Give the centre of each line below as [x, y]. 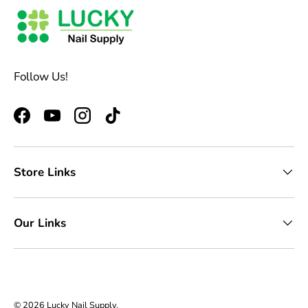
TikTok [129, 123]
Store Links [45, 172]
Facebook [46, 123]
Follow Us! [41, 77]
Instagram [108, 123]
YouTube [74, 123]
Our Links [40, 223]
